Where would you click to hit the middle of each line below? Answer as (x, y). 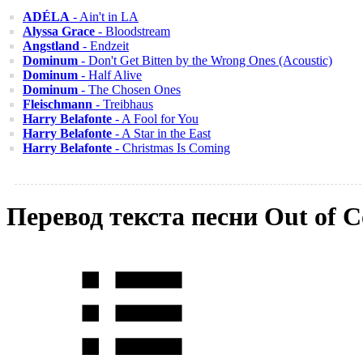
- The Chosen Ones (129, 90)
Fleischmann (58, 104)
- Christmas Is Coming (171, 148)
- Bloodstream (132, 31)
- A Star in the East (161, 133)
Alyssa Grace (59, 31)
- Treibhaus (123, 104)
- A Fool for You (155, 119)
